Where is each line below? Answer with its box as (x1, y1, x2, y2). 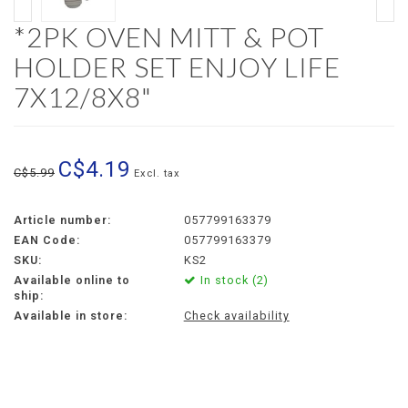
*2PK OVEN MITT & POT (14, 20, 324, 54)
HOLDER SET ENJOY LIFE (14, 50, 341, 84)
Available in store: (14, 309, 127, 323)
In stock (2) (196, 273, 269, 288)
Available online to (14, 273, 130, 288)
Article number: (14, 213, 111, 228)
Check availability (183, 309, 290, 323)
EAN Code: (14, 233, 80, 248)
